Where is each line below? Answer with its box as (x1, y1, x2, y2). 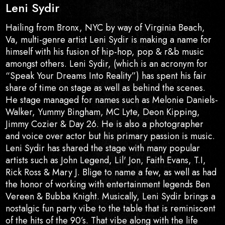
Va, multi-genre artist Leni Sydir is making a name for (6, 33, 212, 47)
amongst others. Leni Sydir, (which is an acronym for (6, 57, 208, 71)
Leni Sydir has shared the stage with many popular (6, 142, 200, 155)
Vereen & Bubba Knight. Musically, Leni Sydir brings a (6, 190, 216, 203)
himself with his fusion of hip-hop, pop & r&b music (6, 45, 204, 59)
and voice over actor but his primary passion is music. (6, 130, 215, 143)
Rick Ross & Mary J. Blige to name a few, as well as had (6, 166, 217, 179)
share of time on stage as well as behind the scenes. (6, 81, 206, 95)
